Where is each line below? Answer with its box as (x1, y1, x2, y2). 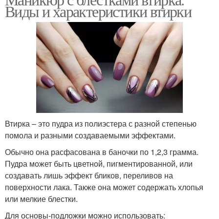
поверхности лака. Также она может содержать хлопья (5, 181, 203, 193)
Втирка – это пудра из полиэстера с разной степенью (5, 118, 197, 130)
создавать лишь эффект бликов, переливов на (5, 170, 173, 181)
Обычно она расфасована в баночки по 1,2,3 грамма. (5, 146, 198, 158)
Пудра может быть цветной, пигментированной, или (5, 158, 193, 170)
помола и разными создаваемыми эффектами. (5, 130, 175, 141)
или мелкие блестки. (5, 193, 78, 205)
